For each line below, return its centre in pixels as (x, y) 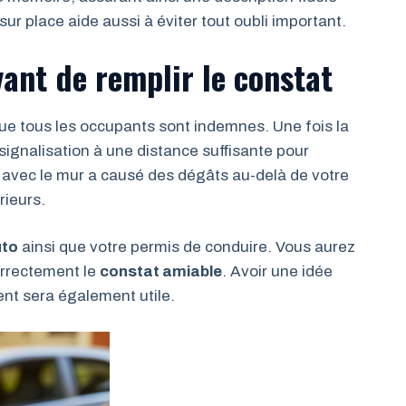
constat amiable (161, 271)
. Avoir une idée (277, 271)
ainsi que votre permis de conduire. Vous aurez (187, 247)
